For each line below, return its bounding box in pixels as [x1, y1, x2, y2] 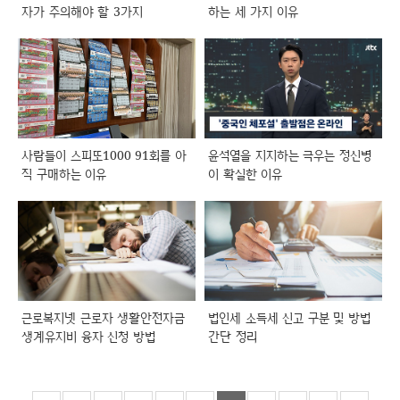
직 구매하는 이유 [21, 164, 106, 182]
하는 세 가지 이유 [208, 2, 298, 20]
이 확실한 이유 [208, 164, 282, 182]
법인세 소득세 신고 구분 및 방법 [208, 308, 371, 326]
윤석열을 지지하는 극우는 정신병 [208, 146, 371, 163]
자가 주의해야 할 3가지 [21, 2, 143, 20]
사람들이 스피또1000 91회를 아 [21, 146, 187, 163]
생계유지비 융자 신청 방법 [21, 327, 155, 345]
